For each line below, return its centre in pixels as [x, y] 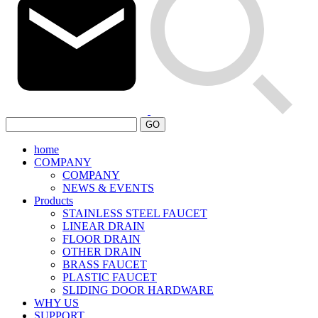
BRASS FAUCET [105, 264]
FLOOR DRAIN [102, 239]
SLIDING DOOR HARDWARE [138, 290]
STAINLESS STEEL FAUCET [135, 213]
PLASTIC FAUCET [110, 277]
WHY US [56, 303]
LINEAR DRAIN [104, 226]
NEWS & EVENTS [108, 188]
